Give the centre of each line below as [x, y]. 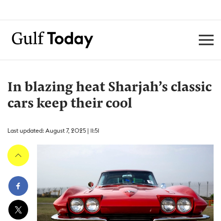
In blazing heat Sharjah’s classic [110, 88]
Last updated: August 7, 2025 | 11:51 [53, 130]
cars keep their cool [70, 104]
